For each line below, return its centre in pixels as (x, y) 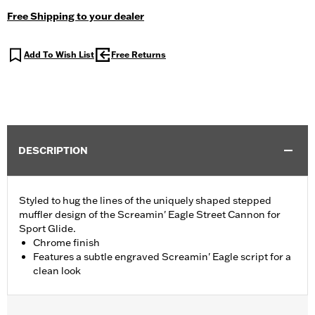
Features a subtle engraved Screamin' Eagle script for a (162, 257)
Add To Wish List (59, 55)
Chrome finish (66, 243)
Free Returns (139, 55)
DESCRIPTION (53, 151)
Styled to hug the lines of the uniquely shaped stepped (145, 201)
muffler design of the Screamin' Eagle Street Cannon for (150, 215)
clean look (57, 271)
